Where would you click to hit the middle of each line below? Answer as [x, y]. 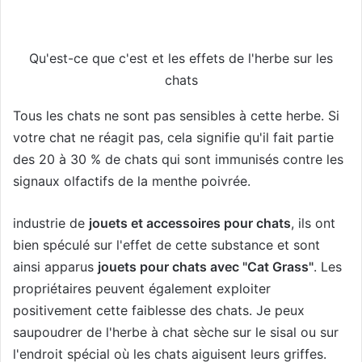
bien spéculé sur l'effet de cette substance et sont [166, 244]
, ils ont [313, 223]
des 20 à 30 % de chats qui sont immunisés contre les [178, 159]
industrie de [51, 223]
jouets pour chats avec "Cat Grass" [206, 266]
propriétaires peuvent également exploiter [142, 288]
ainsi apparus [55, 266]
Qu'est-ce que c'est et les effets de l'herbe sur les [181, 59]
